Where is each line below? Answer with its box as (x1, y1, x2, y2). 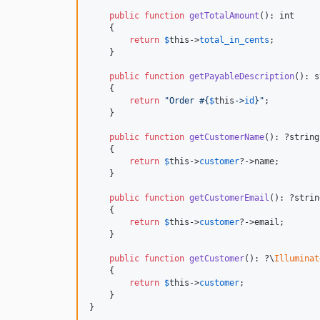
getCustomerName (189, 131, 264, 142)
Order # (169, 95, 204, 106)
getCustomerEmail (189, 192, 269, 203)
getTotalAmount (189, 10, 259, 21)
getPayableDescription (189, 71, 294, 81)
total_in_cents (199, 34, 269, 45)
